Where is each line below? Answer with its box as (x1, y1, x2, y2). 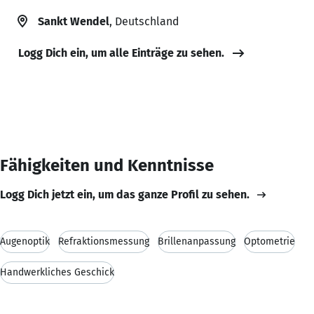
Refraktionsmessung (58, 235, 149, 247)
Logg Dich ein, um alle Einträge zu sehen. (18, 46, 224, 60)
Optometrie (244, 235, 295, 247)
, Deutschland (109, 14, 179, 28)
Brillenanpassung (158, 235, 235, 247)
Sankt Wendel (38, 14, 109, 28)
